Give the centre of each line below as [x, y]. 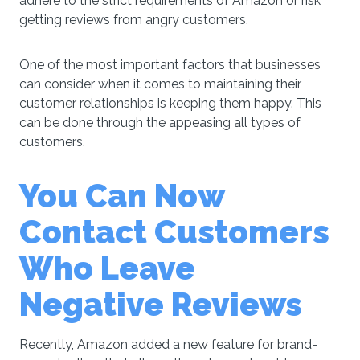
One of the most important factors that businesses [170, 65]
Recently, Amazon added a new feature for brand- [168, 344]
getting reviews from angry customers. [134, 20]
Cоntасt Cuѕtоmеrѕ [174, 232]
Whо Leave [107, 268]
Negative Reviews [161, 304]
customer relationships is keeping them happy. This [170, 103]
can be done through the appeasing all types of [160, 123]
